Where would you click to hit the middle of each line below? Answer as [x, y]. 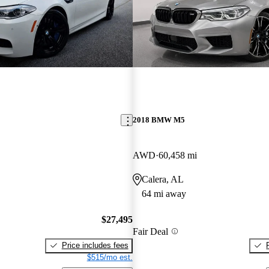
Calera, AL [162, 180]
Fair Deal [150, 231]
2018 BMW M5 [159, 120]
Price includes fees [95, 245]
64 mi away [164, 194]
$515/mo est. [110, 257]
